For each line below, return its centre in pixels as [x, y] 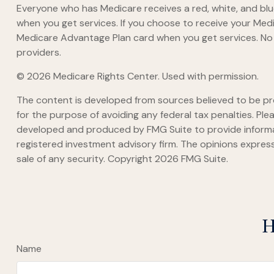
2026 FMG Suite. [191, 158]
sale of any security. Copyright [85, 158]
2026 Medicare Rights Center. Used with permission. [143, 76]
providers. [39, 52]
